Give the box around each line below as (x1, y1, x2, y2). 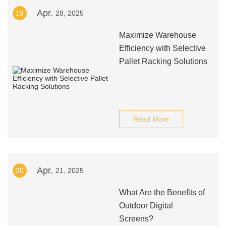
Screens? (119, 214, 153, 223)
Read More (133, 115, 169, 123)
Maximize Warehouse (119, 31, 196, 39)
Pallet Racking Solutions (119, 57, 207, 66)
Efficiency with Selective (119, 44, 206, 52)
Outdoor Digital (119, 201, 173, 210)
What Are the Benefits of (119, 188, 205, 197)
